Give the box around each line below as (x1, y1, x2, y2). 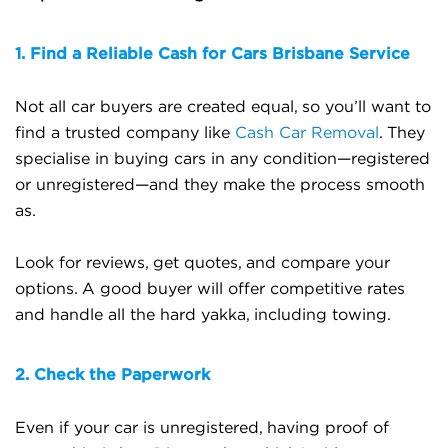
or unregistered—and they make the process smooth (15, 177, 425, 193)
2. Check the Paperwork (15, 365, 210, 383)
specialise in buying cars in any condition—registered (15, 151, 430, 167)
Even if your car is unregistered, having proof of (15, 420, 389, 436)
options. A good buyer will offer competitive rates (15, 281, 405, 297)
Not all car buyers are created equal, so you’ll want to (15, 99, 431, 115)
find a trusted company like (15, 125, 230, 141)
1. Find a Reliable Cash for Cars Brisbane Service (15, 44, 410, 62)
